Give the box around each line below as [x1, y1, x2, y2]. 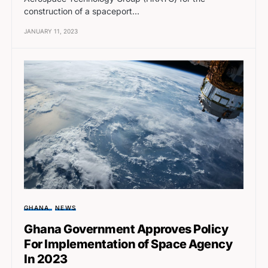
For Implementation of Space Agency [24, 237, 232, 252]
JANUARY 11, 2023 [24, 27, 78, 35]
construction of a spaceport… [24, 5, 139, 16]
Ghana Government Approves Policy [24, 222, 228, 237]
